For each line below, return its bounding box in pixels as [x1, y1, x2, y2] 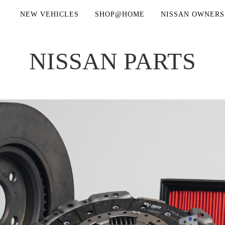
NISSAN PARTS [29, 48, 196, 74]
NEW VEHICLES [20, 11, 79, 18]
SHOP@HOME [95, 11, 145, 18]
